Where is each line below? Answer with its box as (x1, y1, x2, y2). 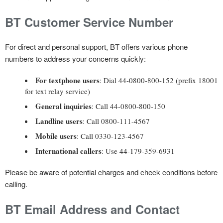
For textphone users (35, 74, 100, 86)
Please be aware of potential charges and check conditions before (5, 166, 218, 177)
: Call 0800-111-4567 (83, 115, 150, 126)
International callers (35, 145, 102, 156)
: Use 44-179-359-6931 (102, 145, 175, 156)
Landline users (35, 115, 83, 126)
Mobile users (35, 130, 77, 141)
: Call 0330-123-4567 (77, 130, 144, 141)
